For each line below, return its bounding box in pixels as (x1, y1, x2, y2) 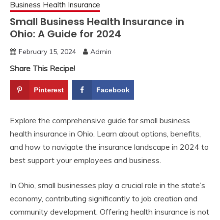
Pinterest (34, 85, 64, 94)
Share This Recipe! (10, 63, 75, 73)
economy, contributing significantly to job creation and (10, 193, 197, 203)
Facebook (96, 85, 130, 94)
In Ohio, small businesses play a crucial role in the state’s (10, 180, 205, 190)
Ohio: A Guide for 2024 (10, 27, 121, 41)
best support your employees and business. (10, 155, 161, 165)
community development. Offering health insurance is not (10, 206, 209, 217)
